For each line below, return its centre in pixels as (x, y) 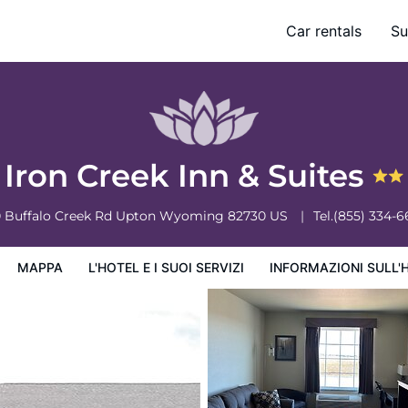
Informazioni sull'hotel (109, 42)
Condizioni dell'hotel (247, 42)
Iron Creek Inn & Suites (188, 176)
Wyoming (194, 216)
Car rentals (324, 31)
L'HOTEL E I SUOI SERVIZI (166, 267)
